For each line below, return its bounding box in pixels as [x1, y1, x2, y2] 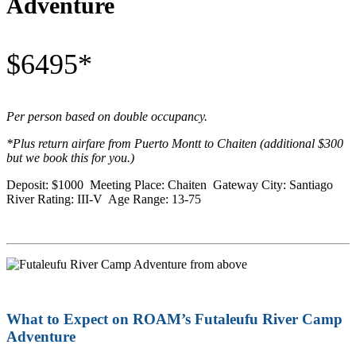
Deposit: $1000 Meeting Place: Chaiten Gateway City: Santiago [6, 178, 336, 192]
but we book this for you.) [6, 151, 134, 165]
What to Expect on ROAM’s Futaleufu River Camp [6, 311, 342, 328]
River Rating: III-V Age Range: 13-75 [6, 192, 201, 207]
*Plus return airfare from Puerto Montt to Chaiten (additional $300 [6, 137, 343, 151]
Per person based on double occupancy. [6, 110, 207, 124]
